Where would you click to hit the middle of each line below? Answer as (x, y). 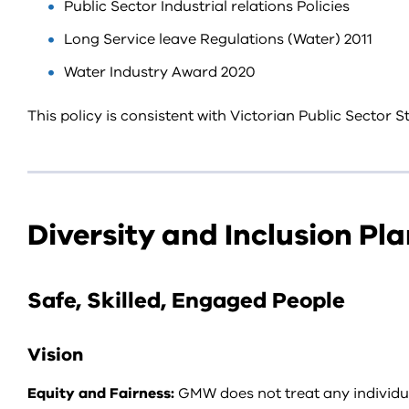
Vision (55, 355)
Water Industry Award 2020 (160, 72)
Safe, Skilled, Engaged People (186, 300)
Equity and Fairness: (101, 393)
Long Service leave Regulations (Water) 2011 (218, 39)
